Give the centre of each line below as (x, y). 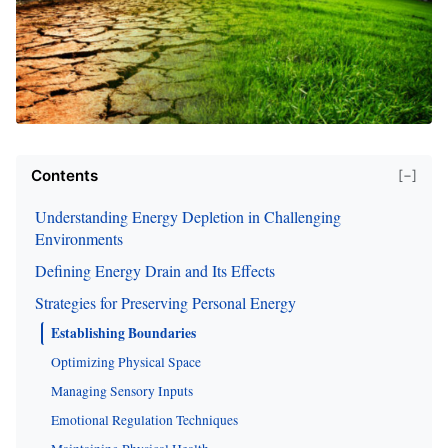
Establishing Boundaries (123, 332)
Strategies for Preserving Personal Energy (165, 302)
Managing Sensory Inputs (122, 390)
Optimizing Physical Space (126, 361)
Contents (64, 175)
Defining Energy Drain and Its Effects (155, 270)
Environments (79, 238)
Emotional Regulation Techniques (144, 419)
